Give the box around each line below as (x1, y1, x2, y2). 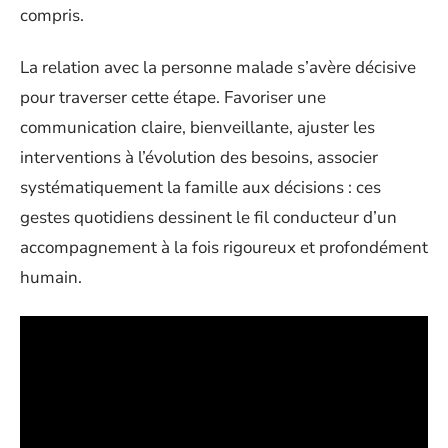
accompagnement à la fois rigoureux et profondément (20, 236, 428, 259)
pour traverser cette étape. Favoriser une (20, 86, 326, 109)
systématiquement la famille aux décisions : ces (20, 176, 381, 199)
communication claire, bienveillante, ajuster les (20, 116, 375, 139)
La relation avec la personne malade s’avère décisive (20, 56, 416, 79)
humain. (20, 266, 82, 289)
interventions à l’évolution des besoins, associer (20, 146, 378, 169)
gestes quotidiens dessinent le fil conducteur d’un (20, 206, 397, 229)
